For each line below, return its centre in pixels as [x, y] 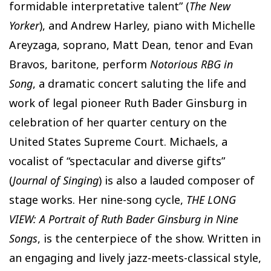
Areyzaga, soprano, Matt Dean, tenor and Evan [131, 45]
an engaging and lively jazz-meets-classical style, [135, 258]
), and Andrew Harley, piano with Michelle [147, 25]
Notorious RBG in [191, 64]
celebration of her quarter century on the [118, 122]
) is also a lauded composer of [177, 180]
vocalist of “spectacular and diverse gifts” [117, 161]
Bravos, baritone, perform [80, 64]
